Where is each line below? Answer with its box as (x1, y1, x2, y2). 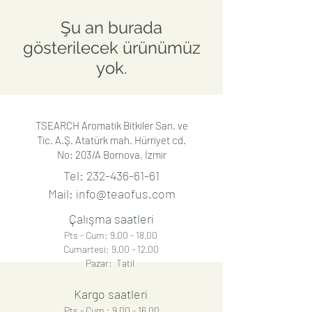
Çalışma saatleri (69, 210, 154, 226)
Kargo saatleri (74, 286, 148, 302)
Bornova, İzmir (102, 148, 166, 161)
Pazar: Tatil (85, 256, 136, 269)
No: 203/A (56, 148, 103, 161)
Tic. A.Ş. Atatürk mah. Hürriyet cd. (37, 133, 186, 146)
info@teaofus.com (75, 185, 175, 201)
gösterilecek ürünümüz (22, 37, 201, 58)
